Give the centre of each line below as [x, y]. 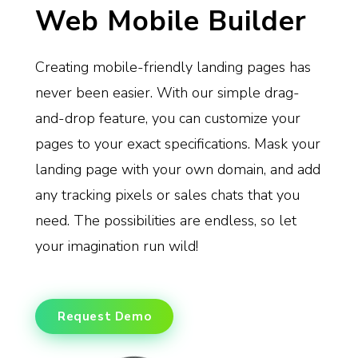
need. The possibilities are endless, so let [165, 221]
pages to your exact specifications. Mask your [177, 144]
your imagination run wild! [116, 246]
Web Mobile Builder [171, 21]
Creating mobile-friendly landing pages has [173, 67]
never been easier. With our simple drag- [167, 93]
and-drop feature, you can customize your [167, 118]
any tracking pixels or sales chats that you [167, 195]
